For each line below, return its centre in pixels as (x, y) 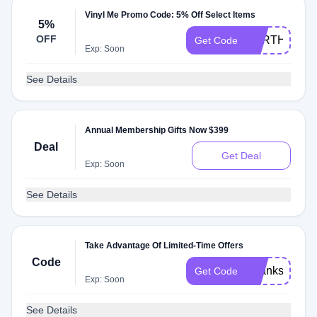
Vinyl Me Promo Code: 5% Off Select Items (171, 15)
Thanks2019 (278, 271)
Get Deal (241, 156)
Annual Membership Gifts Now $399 (157, 130)
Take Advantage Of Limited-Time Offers (165, 246)
